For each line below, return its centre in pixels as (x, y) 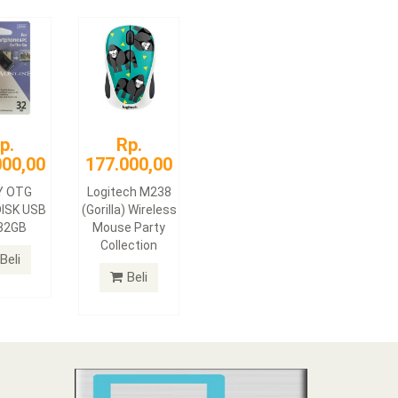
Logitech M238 (129, 191)
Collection (129, 245)
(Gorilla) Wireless (129, 209)
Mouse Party (129, 227)
